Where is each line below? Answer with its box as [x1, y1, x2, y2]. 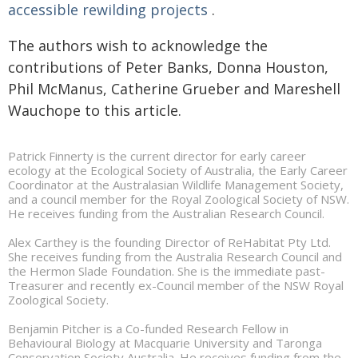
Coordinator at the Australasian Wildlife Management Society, [8, 176, 344, 193]
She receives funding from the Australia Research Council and [8, 248, 342, 265]
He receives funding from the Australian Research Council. [8, 205, 324, 221]
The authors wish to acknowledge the [8, 35, 268, 55]
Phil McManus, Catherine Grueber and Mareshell [8, 78, 340, 98]
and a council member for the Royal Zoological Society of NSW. [8, 190, 349, 207]
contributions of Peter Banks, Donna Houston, [8, 57, 328, 77]
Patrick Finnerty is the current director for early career [8, 147, 306, 164]
